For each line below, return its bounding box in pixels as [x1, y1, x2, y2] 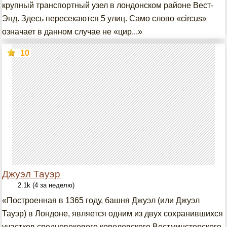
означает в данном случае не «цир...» [2, 27, 143, 36]
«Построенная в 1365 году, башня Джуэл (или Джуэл [2, 196, 200, 205]
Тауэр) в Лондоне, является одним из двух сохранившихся [2, 209, 223, 218]
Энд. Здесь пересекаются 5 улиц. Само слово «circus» [2, 14, 207, 23]
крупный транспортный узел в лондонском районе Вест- [2, 1, 214, 10]
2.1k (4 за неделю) [18, 181, 75, 189]
